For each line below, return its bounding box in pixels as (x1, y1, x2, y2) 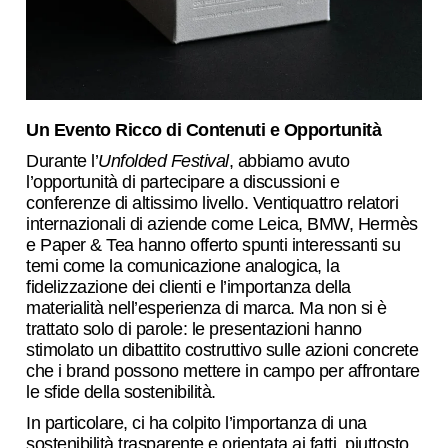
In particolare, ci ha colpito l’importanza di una (26, 413, 367, 434)
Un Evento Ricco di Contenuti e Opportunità (26, 120, 382, 141)
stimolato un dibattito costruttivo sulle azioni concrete (26, 340, 419, 361)
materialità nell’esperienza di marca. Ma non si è (26, 298, 387, 319)
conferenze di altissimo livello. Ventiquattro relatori (26, 193, 399, 214)
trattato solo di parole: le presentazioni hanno (26, 319, 362, 340)
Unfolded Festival (98, 151, 229, 172)
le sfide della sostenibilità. (26, 382, 216, 403)
